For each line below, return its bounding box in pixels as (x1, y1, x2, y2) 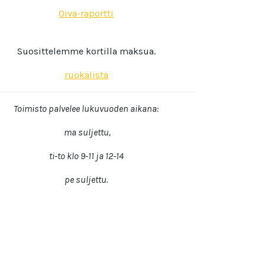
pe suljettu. (64, 174, 108, 185)
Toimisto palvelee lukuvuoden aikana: (14, 103, 159, 114)
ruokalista (64, 69, 108, 80)
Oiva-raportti (59, 8, 114, 19)
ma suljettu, (62, 127, 111, 138)
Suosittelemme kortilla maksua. (17, 46, 156, 57)
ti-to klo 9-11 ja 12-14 (49, 150, 124, 161)
